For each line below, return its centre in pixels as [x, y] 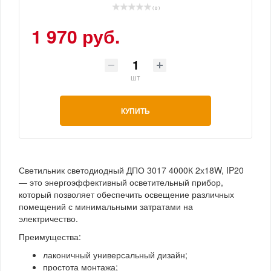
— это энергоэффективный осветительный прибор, [121, 182]
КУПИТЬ [135, 110]
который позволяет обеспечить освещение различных [126, 194]
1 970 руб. [76, 36]
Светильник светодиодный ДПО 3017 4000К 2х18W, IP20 [131, 170]
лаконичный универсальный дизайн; [115, 254]
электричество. [48, 218]
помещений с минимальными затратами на [106, 206]
